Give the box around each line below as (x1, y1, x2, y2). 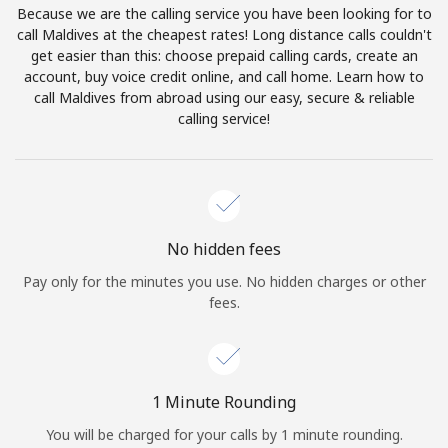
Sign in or (146, 232, 210, 252)
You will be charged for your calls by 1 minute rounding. (45, 424, 403, 444)
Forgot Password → (302, 384, 433, 404)
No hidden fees (167, 237, 281, 260)
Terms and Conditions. (36, 5, 182, 25)
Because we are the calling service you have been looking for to (16, 3, 432, 23)
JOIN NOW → (210, 232, 302, 252)
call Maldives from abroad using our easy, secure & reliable (33, 87, 415, 107)
